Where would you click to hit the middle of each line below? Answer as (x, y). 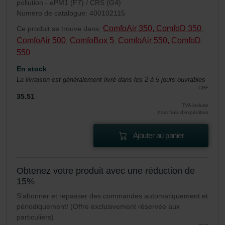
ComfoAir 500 (41, 41)
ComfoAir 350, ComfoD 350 (152, 29)
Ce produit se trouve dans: (60, 29)
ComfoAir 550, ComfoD (159, 41)
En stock (32, 69)
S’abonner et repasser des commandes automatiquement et (112, 196)
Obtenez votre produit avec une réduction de (106, 171)
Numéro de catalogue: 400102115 (71, 13)
